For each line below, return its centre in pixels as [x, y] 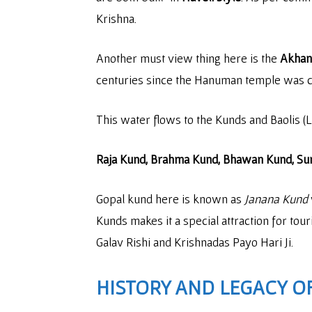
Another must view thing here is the [188, 58]
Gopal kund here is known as [170, 199]
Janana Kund [278, 199]
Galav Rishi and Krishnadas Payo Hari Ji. [195, 242]
